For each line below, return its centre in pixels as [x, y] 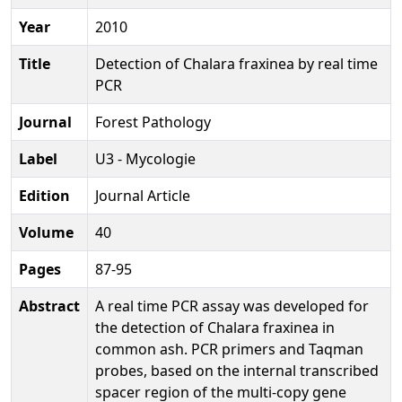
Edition [44, 195]
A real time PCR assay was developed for [232, 306]
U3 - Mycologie [145, 158]
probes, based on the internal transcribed [237, 370]
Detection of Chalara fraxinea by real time [236, 63]
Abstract [49, 306]
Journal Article [143, 195]
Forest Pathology [153, 122]
